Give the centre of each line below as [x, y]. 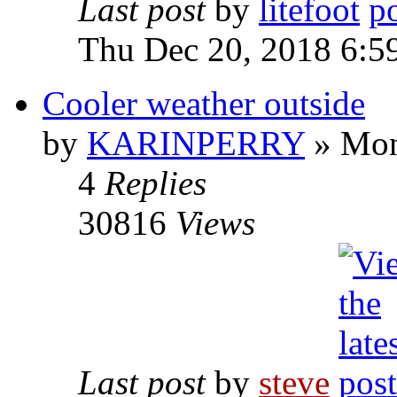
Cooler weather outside [204, 103]
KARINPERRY [196, 143]
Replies [156, 183]
